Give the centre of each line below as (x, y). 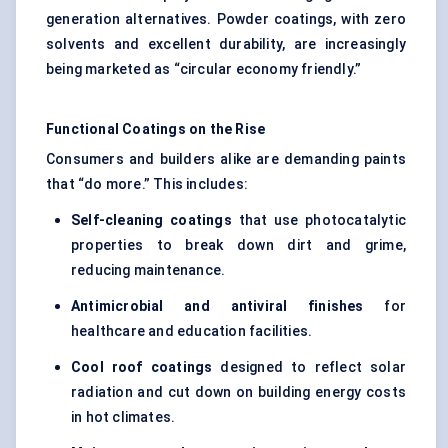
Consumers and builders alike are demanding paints (226, 159)
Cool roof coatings (142, 367)
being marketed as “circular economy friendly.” (204, 69)
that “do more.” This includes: (147, 184)
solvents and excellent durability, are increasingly (226, 44)
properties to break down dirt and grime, (238, 245)
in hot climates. (123, 417)
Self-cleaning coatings (151, 220)
